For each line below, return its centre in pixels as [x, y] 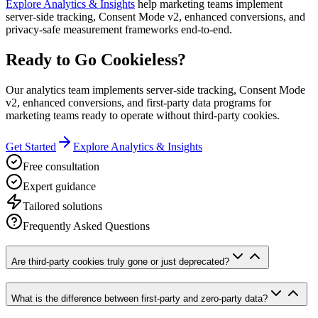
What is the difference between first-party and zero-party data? [139, 298]
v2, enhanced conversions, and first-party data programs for [138, 102]
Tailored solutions [62, 206]
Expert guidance [59, 186]
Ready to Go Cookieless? [96, 59]
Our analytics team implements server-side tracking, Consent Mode [155, 89]
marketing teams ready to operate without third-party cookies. [143, 115]
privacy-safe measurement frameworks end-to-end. [119, 29]
